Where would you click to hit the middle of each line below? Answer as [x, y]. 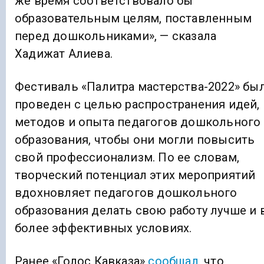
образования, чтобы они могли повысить [135, 139]
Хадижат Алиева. [64, 53]
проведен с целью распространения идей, [137, 104]
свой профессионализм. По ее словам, [127, 157]
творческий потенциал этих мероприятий [135, 175]
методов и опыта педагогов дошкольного [138, 122]
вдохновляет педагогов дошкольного [126, 192]
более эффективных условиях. [103, 228]
